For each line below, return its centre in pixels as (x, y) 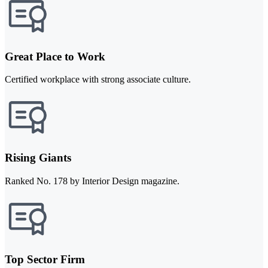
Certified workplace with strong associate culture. (98, 80)
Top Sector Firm (45, 259)
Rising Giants (38, 158)
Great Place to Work (55, 56)
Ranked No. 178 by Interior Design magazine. (92, 181)
